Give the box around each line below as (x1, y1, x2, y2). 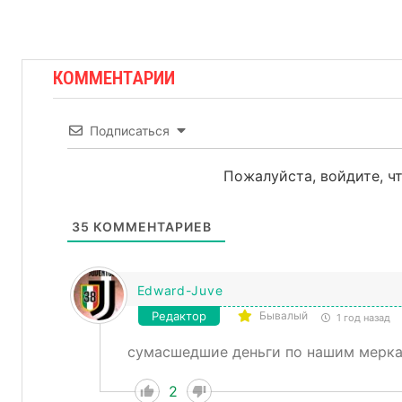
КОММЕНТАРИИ (53, 67, 175, 90)
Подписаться (89, 123, 170, 139)
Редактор (151, 309, 206, 324)
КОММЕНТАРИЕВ (89, 219, 212, 235)
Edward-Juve (136, 283, 223, 299)
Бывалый (258, 309, 308, 323)
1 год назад (333, 311, 390, 325)
